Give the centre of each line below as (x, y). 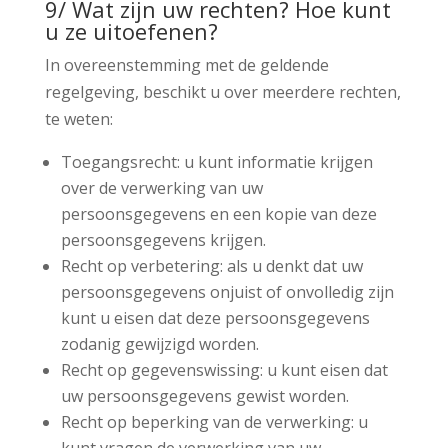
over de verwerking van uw (161, 187)
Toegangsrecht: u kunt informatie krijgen (216, 161)
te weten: (78, 118)
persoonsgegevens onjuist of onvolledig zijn (227, 291)
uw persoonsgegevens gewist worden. (204, 395)
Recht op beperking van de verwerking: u (214, 421)
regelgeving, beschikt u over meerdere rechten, (222, 91)
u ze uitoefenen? (131, 30)
